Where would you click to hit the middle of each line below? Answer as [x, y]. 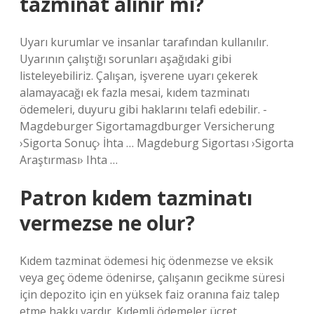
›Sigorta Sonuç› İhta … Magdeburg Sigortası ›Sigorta [157, 143]
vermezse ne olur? [107, 223]
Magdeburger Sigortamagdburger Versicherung [147, 126]
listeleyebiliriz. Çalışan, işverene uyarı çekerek [139, 76]
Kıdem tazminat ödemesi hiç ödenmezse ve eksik [146, 261]
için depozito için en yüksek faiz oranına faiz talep [150, 294]
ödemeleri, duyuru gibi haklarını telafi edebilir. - [143, 109]
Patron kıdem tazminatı [136, 198]
